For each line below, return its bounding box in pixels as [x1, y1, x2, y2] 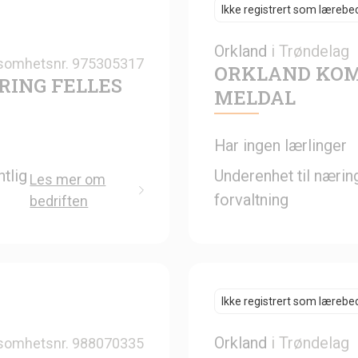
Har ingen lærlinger [214, 135, 347, 155]
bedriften [30, 192, 89, 209]
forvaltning [214, 189, 288, 209]
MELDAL [214, 84, 296, 110]
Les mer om [30, 170, 106, 188]
